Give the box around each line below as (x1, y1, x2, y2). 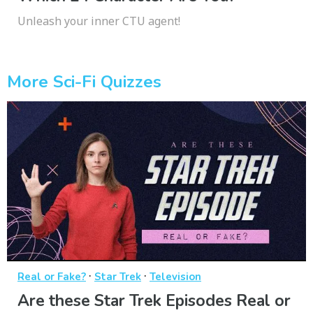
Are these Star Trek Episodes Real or (17, 289, 291, 312)
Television (150, 269, 201, 284)
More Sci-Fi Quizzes (7, 71, 161, 94)
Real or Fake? (17, 269, 86, 284)
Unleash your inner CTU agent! (17, 13, 180, 29)
